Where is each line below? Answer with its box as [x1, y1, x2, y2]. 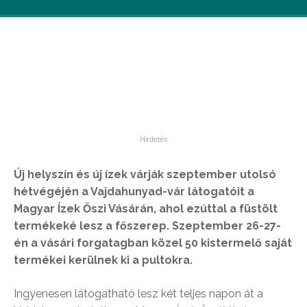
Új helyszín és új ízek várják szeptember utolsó [14, 168, 276, 181]
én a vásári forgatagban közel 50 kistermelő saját [14, 236, 292, 249]
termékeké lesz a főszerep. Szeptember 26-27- [14, 219, 281, 232]
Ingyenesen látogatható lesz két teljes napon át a [14, 287, 263, 300]
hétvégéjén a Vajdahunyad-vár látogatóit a [14, 185, 254, 198]
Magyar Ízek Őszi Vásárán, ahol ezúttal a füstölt [14, 202, 278, 215]
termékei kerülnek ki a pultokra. [14, 254, 193, 267]
